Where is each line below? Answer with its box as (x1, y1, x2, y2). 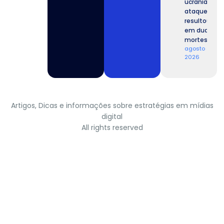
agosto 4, (184, 44, 211, 53)
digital (101, 111, 122, 122)
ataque (184, 7, 208, 16)
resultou (184, 16, 211, 25)
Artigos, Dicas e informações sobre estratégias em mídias (10, 100, 213, 111)
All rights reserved (81, 122, 143, 133)
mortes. (184, 35, 209, 44)
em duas (184, 26, 212, 35)
